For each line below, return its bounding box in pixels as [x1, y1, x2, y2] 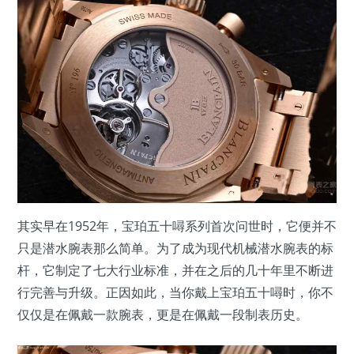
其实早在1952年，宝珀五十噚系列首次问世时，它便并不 [17, 217, 337, 235]
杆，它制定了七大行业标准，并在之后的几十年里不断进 [17, 261, 333, 279]
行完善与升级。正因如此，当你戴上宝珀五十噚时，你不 [17, 283, 333, 301]
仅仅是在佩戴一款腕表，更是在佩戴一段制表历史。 [17, 305, 308, 323]
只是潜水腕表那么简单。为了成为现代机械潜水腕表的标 [17, 239, 333, 257]
